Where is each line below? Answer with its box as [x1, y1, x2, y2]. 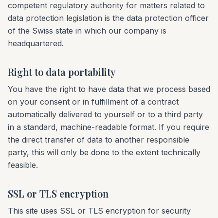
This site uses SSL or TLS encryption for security [8, 206, 191, 216]
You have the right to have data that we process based [8, 84, 210, 94]
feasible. [8, 160, 38, 170]
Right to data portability [8, 65, 116, 78]
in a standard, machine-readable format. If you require [8, 122, 209, 132]
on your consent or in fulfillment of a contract [8, 97, 179, 107]
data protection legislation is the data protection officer [8, 13, 209, 23]
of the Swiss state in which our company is [8, 26, 166, 36]
